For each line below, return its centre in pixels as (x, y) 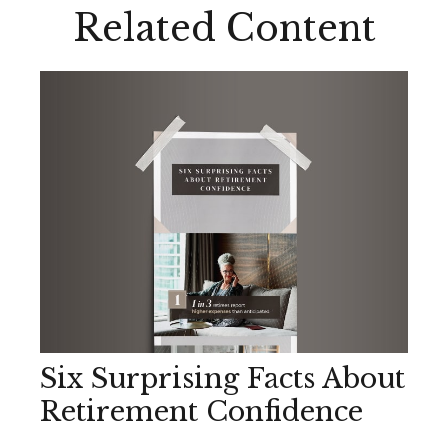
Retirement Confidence (201, 412)
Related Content (224, 28)
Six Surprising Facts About (222, 379)
